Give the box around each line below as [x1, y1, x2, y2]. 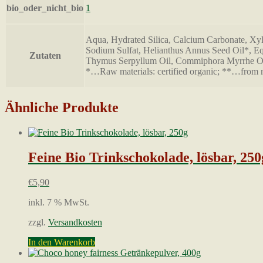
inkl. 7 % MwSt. [28, 197, 89, 207]
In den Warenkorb [28, 237, 95, 247]
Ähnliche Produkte [5, 100, 119, 116]
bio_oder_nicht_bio [6, 3, 83, 14]
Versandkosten [48, 217, 102, 227]
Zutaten [29, 50, 61, 61]
